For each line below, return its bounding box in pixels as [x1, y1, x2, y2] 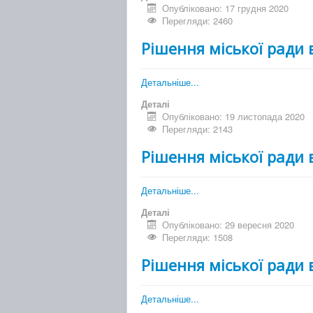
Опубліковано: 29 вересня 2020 [162, 218, 295, 232]
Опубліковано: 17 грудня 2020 [162, 1, 289, 15]
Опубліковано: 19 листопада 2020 [162, 110, 305, 124]
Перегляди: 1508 [162, 231, 233, 245]
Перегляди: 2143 [162, 122, 233, 136]
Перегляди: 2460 [162, 14, 233, 28]
